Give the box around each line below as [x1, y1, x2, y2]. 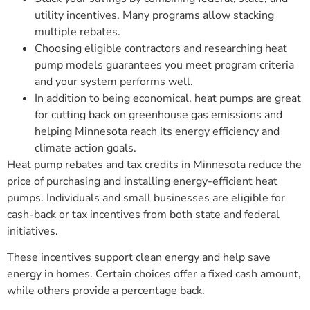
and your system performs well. [35, 74, 193, 90]
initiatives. [7, 224, 58, 239]
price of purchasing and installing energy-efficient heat [7, 174, 277, 190]
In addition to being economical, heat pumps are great [35, 91, 301, 107]
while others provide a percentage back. [7, 283, 205, 299]
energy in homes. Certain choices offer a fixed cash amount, [7, 266, 301, 282]
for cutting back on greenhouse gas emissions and [35, 107, 282, 123]
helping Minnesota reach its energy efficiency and [35, 124, 280, 140]
